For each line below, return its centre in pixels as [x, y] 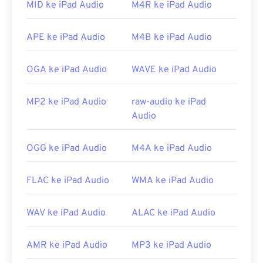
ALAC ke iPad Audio [173, 213]
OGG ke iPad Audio [67, 149]
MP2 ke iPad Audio [66, 102]
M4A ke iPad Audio [172, 149]
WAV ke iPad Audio [66, 213]
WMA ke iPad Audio [173, 181]
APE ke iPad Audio [66, 38]
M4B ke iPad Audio [172, 38]
